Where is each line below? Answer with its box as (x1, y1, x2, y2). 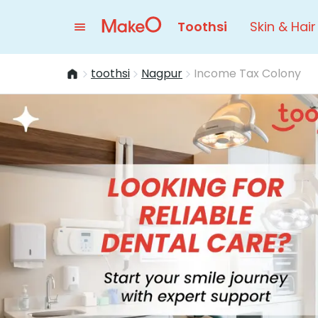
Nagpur (141, 65, 182, 82)
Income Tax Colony (194, 65, 301, 82)
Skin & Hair (250, 18, 316, 35)
